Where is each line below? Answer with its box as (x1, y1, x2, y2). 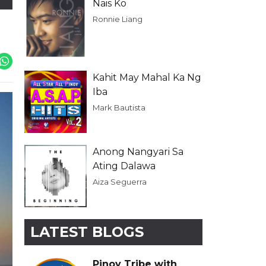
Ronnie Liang (93, 14, 142, 24)
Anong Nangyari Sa (93, 146, 183, 157)
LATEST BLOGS (30, 223, 144, 240)
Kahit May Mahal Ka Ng (93, 72, 201, 83)
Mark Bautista (93, 103, 145, 112)
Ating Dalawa (93, 160, 156, 172)
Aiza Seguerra (93, 177, 147, 186)
